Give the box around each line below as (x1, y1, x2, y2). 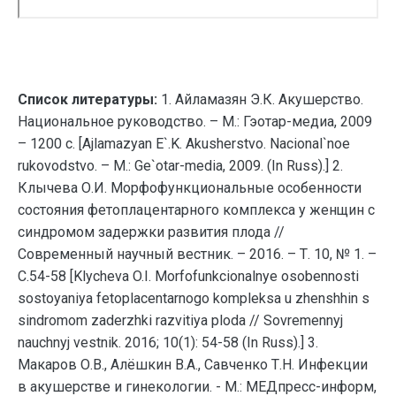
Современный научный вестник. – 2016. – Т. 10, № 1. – (18, 246, 377, 263)
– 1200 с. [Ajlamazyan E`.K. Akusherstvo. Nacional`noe (18, 135, 350, 152)
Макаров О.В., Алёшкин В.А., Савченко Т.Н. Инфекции (18, 356, 368, 373)
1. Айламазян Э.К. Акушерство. (157, 91, 363, 108)
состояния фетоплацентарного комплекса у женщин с (18, 202, 375, 218)
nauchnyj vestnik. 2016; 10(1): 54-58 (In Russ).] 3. (18, 334, 318, 351)
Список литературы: (18, 91, 157, 108)
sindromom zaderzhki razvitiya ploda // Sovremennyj (18, 312, 343, 329)
